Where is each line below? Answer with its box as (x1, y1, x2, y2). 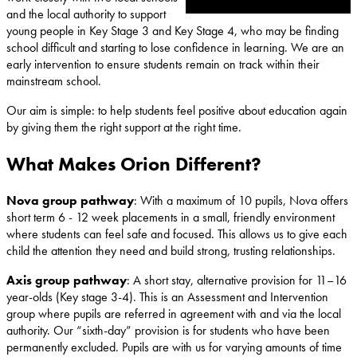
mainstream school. (6, 73, 101, 90)
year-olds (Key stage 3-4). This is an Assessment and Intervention (6, 288, 328, 306)
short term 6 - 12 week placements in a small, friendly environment (6, 209, 335, 226)
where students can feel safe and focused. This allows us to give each (6, 226, 347, 243)
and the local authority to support (6, 6, 166, 23)
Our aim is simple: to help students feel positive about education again (6, 102, 347, 120)
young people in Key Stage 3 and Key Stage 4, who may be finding (6, 22, 339, 40)
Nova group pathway (6, 192, 134, 210)
